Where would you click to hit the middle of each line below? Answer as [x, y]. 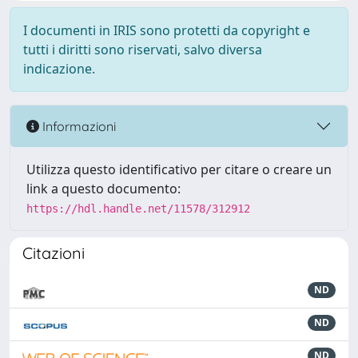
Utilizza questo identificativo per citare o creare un [179, 169]
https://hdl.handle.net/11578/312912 [138, 209]
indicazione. [59, 69]
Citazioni [54, 253]
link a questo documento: [103, 189]
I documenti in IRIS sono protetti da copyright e [167, 30]
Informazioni [78, 126]
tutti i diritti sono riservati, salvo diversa [143, 50]
